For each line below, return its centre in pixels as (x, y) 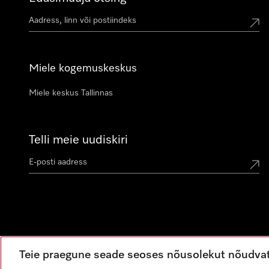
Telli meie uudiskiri (78, 140)
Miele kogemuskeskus (83, 68)
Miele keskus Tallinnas (71, 93)
